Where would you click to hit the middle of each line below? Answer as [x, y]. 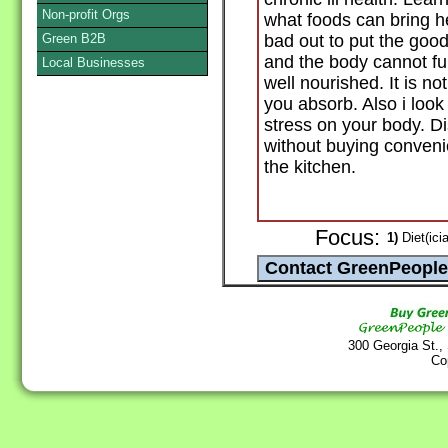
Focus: [347, 238]
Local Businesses [93, 62]
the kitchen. [310, 167]
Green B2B [74, 38]
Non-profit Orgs [86, 14]
